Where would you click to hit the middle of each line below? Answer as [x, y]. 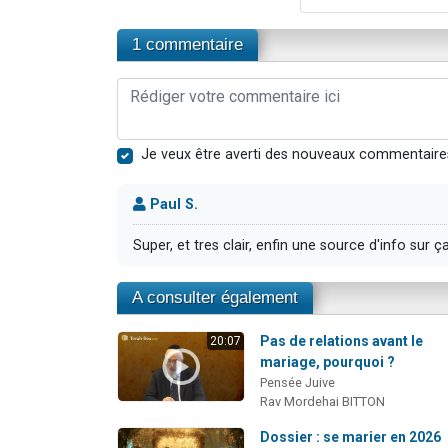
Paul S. [172, 204]
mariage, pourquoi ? [328, 361]
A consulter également [215, 297]
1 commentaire [187, 45]
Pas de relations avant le [342, 340]
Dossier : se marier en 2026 [351, 436]
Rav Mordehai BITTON [323, 401]
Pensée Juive [298, 382]
